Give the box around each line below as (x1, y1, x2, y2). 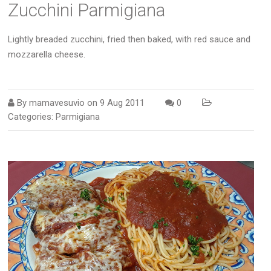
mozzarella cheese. (8, 49, 86, 60)
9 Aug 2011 (100, 97, 145, 109)
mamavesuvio (29, 97, 85, 109)
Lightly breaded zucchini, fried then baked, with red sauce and (8, 34, 251, 45)
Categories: (8, 111, 56, 123)
